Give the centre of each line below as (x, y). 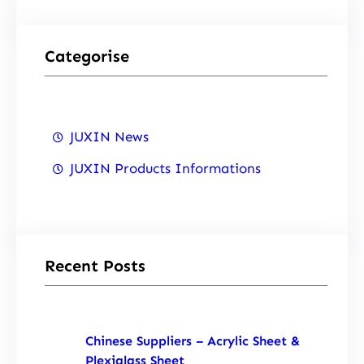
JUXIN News (109, 137)
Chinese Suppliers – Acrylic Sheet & (193, 340)
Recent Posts (95, 266)
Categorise (87, 56)
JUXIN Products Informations (165, 169)
